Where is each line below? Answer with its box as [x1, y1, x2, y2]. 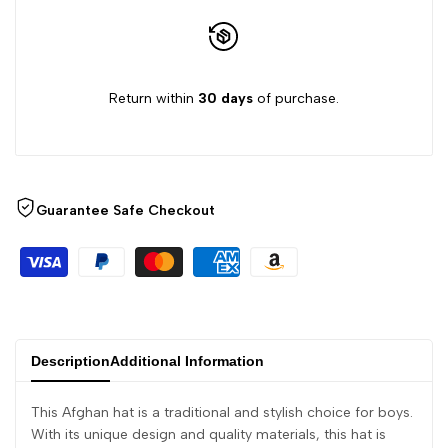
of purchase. [253, 90, 339, 107]
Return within [109, 90, 198, 107]
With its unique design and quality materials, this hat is [31, 426, 386, 443]
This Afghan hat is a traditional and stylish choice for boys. [31, 404, 413, 421]
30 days [198, 90, 253, 107]
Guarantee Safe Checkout [36, 202, 215, 219]
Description [31, 353, 110, 369]
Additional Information [110, 353, 264, 369]
